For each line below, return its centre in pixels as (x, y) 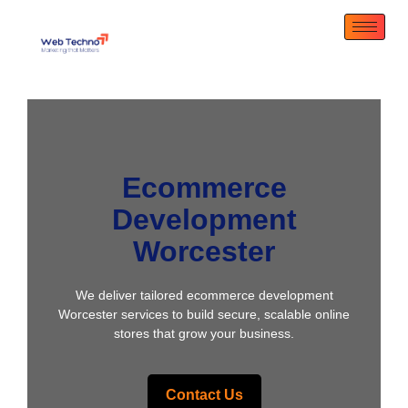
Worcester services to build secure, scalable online (204, 314)
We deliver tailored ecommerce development (204, 295)
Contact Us (204, 395)
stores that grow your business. (204, 333)
